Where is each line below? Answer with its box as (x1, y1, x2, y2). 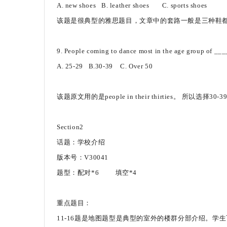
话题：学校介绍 (57, 138, 105, 146)
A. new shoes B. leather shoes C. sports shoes (57, 2, 207, 9)
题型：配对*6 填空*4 (57, 169, 137, 176)
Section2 (57, 123, 84, 131)
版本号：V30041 (57, 154, 108, 161)
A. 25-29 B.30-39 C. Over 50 (57, 62, 153, 70)
